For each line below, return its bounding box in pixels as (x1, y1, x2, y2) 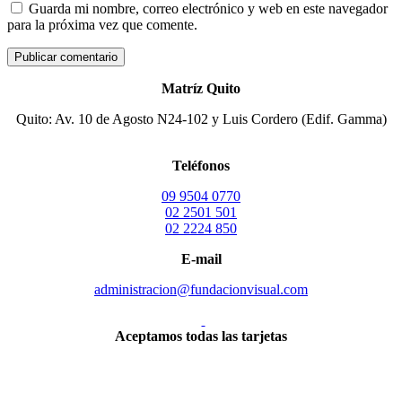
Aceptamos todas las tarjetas (115, 328, 287, 345)
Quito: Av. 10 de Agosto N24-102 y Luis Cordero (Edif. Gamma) (15, 111, 387, 127)
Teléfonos (172, 158, 230, 174)
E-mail (180, 251, 222, 267)
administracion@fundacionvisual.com (94, 282, 308, 298)
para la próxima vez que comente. (7, 17, 197, 33)
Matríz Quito (162, 81, 240, 97)
